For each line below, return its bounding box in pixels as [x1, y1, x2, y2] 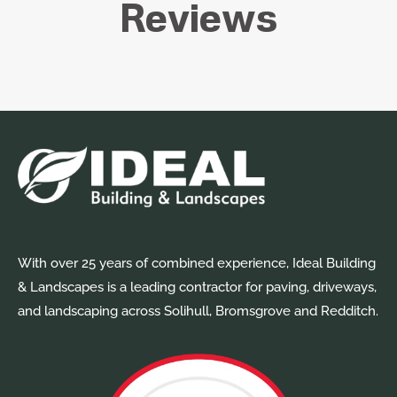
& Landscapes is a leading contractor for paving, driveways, [18, 278, 377, 295]
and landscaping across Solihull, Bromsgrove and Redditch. [18, 302, 378, 319]
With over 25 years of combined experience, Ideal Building [18, 254, 376, 271]
